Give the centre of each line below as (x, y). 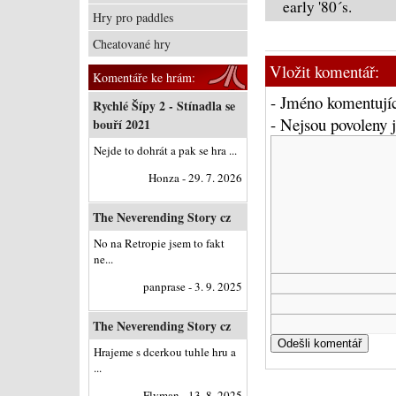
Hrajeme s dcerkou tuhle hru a (165, 352)
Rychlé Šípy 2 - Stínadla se (164, 106)
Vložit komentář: (324, 71)
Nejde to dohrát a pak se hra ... (165, 150)
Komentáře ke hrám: (144, 77)
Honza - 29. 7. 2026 (195, 178)
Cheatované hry (132, 44)
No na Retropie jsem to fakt (159, 243)
